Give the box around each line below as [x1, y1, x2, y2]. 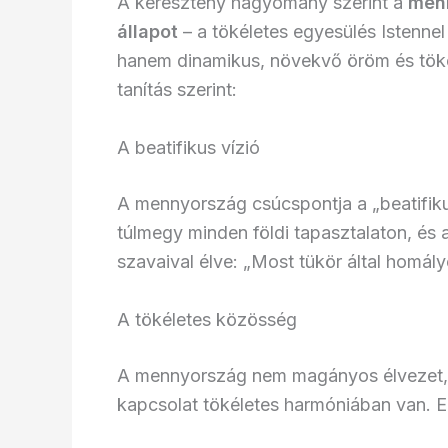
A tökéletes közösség [117, 308, 297, 330]
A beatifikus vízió [117, 136, 260, 158]
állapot [117, 20, 178, 42]
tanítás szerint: [117, 78, 237, 100]
